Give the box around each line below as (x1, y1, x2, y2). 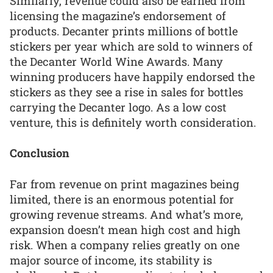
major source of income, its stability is (10, 252, 212, 268)
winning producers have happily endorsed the (10, 69, 255, 84)
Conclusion (10, 146, 69, 161)
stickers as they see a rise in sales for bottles (10, 84, 243, 99)
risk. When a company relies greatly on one (10, 237, 239, 252)
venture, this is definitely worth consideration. (10, 115, 256, 130)
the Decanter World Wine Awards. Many (10, 54, 223, 69)
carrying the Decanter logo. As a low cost (10, 99, 227, 115)
